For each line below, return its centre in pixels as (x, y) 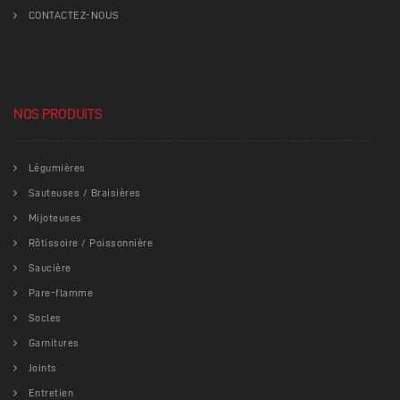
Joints (42, 368)
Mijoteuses (55, 218)
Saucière (50, 268)
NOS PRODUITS (58, 115)
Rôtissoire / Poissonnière (90, 243)
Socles (45, 318)
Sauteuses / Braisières (84, 193)
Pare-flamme (60, 293)
